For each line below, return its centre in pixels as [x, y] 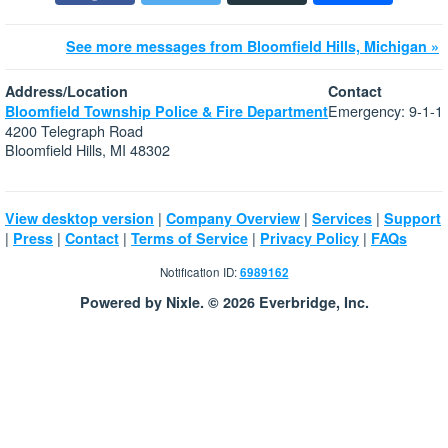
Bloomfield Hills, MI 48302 [87, 150]
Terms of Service [189, 238]
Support [412, 218]
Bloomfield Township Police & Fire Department [166, 111]
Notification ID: [199, 271]
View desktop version [79, 218]
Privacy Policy [309, 238]
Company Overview [233, 218]
